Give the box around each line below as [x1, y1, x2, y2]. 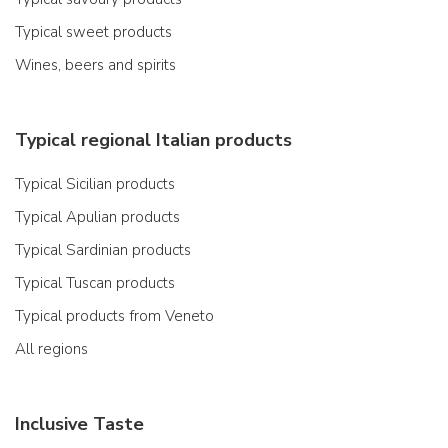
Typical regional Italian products [15, 127, 292, 152]
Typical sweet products [15, 21, 172, 42]
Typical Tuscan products [15, 272, 175, 293]
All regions [15, 338, 88, 359]
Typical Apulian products [15, 206, 180, 227]
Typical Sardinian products [15, 239, 191, 260]
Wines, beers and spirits [15, 54, 176, 75]
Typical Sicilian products [15, 173, 175, 194]
